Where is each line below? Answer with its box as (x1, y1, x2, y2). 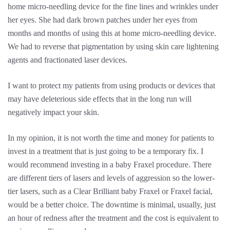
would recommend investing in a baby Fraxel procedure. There (8, 160, 212, 169)
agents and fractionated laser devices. (8, 55, 127, 64)
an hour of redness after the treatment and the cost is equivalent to (8, 214, 219, 222)
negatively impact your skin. (8, 108, 99, 117)
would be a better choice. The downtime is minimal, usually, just (8, 200, 216, 209)
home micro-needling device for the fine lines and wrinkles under (8, 2, 218, 11)
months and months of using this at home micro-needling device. (8, 29, 216, 37)
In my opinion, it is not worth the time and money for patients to (8, 133, 214, 142)
